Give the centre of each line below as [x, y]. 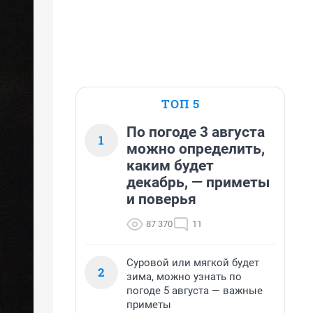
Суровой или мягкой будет [193, 263]
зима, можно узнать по [184, 277]
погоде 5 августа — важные [195, 291]
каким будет [170, 166]
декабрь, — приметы [198, 182]
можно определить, [196, 149]
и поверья [161, 199]
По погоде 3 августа [196, 132]
